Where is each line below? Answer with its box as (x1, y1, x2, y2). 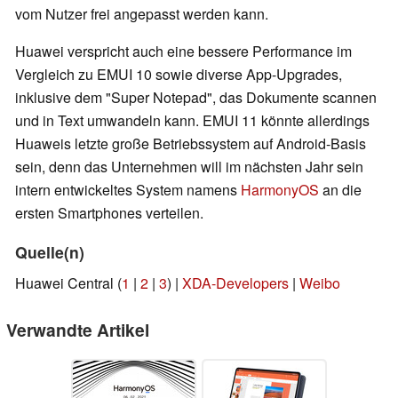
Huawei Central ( (15, 273, 122, 294)
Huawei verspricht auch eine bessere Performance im (15, 41, 352, 62)
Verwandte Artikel (6, 317, 149, 343)
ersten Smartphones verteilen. (15, 203, 203, 224)
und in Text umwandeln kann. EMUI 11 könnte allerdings (15, 110, 370, 131)
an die (319, 179, 362, 201)
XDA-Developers (182, 273, 289, 294)
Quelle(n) (15, 241, 84, 264)
